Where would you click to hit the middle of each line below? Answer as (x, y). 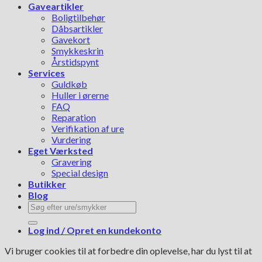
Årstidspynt (75, 62)
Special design (80, 173)
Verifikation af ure (88, 129)
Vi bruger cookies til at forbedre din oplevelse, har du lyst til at (128, 251)
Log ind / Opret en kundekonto (95, 230)
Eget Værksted (61, 151)
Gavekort (71, 40)
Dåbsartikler (77, 29)
